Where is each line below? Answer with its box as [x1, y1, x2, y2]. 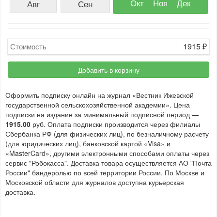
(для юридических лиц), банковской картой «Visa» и [5, 139, 170, 148]
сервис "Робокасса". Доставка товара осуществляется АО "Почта [5, 158, 212, 168]
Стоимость [10, 41, 46, 51]
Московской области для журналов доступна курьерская [5, 177, 184, 187]
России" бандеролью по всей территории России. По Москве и [5, 168, 204, 177]
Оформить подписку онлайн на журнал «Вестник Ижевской [5, 90, 194, 100]
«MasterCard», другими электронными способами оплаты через [5, 148, 209, 158]
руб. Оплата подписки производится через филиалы [31, 119, 200, 129]
